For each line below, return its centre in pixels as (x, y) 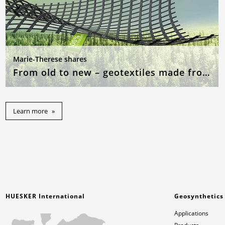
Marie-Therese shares (50, 59)
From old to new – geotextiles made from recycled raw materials (206, 73)
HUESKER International (45, 196)
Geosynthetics (199, 196)
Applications (192, 213)
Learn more (31, 111)
